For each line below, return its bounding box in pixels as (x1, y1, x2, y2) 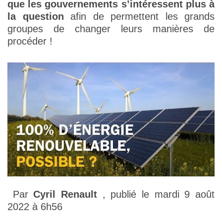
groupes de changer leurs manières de (7, 23, 215, 35)
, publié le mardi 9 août (97, 188, 215, 200)
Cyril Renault (33, 188, 98, 200)
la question (7, 11, 64, 22)
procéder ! (7, 36, 53, 47)
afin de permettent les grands (63, 11, 215, 22)
